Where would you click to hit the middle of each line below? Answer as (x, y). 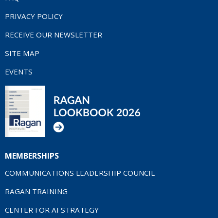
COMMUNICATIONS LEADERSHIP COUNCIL (80, 173)
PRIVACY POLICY (34, 16)
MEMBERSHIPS (32, 155)
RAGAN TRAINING (36, 191)
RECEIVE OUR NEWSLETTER (54, 34)
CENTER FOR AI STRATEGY (52, 209)
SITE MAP (22, 53)
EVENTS (19, 71)
